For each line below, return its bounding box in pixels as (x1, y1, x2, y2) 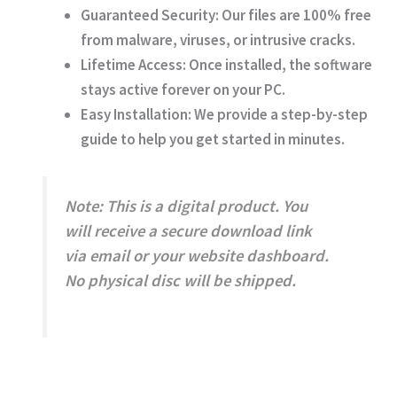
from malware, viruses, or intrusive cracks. (81, 30, 355, 51)
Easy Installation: (81, 105, 191, 125)
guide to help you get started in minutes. (81, 129, 345, 150)
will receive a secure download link (65, 221, 313, 242)
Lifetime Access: (81, 55, 186, 75)
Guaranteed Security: (81, 5, 219, 26)
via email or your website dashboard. (65, 245, 330, 267)
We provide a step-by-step (191, 105, 368, 125)
